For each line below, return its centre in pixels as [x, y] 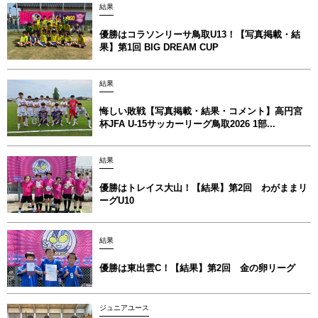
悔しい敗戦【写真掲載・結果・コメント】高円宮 [201, 111]
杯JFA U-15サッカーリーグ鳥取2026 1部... [187, 124]
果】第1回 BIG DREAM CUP [159, 47]
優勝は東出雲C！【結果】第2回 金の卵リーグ [197, 268]
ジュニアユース [124, 307]
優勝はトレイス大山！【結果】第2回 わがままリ [203, 187]
